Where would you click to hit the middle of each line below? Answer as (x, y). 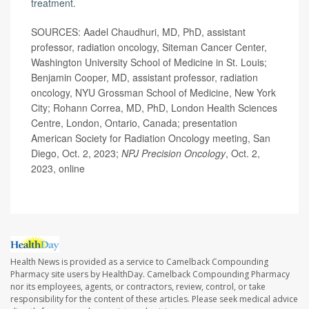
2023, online (58, 169)
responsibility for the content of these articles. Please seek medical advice (154, 299)
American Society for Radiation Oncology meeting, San (151, 138)
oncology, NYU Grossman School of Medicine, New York (153, 93)
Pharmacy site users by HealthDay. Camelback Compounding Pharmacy (150, 274)
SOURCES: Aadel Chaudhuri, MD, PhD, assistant (138, 32)
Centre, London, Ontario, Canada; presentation (134, 123)
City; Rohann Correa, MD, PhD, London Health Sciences (154, 108)
